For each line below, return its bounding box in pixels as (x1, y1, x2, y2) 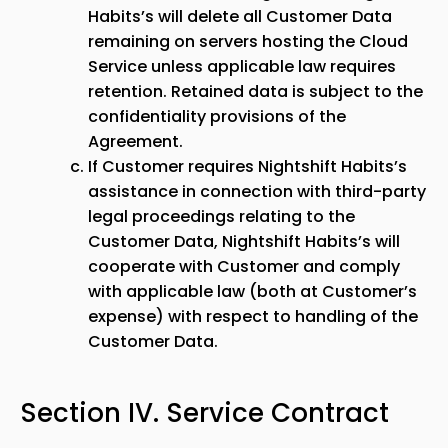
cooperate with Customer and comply (88, 255, 400, 278)
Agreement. (88, 130, 183, 153)
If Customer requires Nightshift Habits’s (88, 155, 407, 178)
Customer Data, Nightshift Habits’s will (88, 230, 400, 253)
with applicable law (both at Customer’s (88, 280, 417, 303)
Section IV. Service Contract (20, 395, 389, 431)
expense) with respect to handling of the (88, 305, 418, 328)
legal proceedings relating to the (88, 205, 355, 228)
